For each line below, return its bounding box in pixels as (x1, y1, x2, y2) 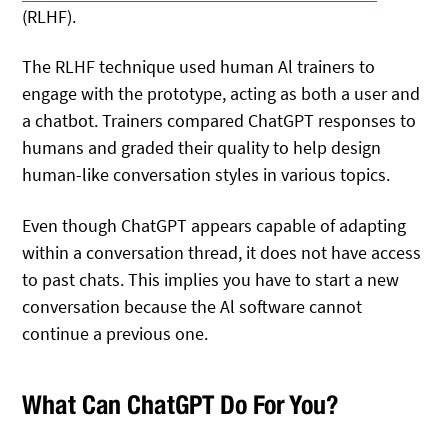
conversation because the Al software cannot (22, 294, 363, 318)
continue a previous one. (22, 321, 209, 345)
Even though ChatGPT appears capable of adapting (22, 213, 407, 237)
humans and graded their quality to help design (22, 136, 382, 160)
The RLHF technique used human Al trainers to (22, 55, 376, 79)
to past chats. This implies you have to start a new (22, 267, 400, 291)
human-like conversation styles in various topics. (22, 163, 391, 187)
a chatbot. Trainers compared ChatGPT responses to (22, 109, 417, 133)
